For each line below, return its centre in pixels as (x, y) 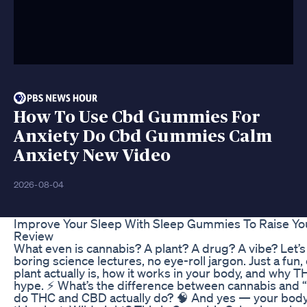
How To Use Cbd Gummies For (137, 117)
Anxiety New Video (92, 156)
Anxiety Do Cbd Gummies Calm (143, 136)
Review (34, 235)
